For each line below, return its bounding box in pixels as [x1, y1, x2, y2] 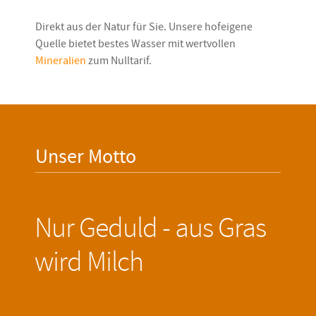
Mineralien [35, 54, 86, 68]
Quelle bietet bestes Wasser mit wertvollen [35, 37, 236, 51]
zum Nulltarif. [86, 54, 152, 68]
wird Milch [35, 244, 143, 280]
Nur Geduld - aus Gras [35, 210, 266, 246]
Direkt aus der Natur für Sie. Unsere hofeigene [35, 20, 253, 35]
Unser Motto [35, 144, 136, 171]
